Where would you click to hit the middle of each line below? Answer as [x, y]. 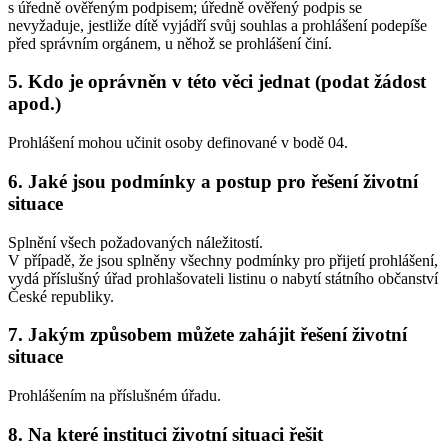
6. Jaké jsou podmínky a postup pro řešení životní [213, 181]
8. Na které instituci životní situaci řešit [165, 434]
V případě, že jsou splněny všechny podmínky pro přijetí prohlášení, [223, 260]
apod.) [34, 104]
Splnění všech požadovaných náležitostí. [135, 242]
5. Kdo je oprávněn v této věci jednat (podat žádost [217, 82]
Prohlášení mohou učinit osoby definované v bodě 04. [178, 143]
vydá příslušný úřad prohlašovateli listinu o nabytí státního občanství [223, 278]
